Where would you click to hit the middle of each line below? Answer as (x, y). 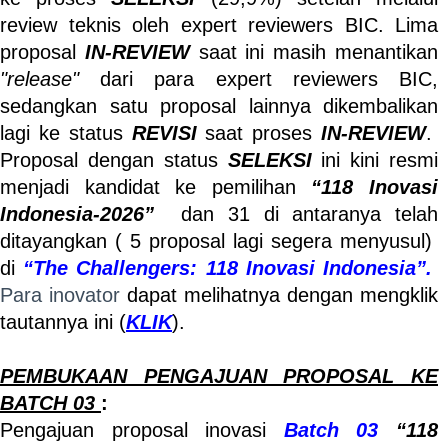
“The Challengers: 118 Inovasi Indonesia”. (231, 268)
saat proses (258, 133)
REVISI (164, 133)
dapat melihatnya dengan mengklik (282, 295)
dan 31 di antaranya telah (310, 214)
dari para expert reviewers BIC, (258, 79)
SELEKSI (269, 160)
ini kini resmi (374, 160)
